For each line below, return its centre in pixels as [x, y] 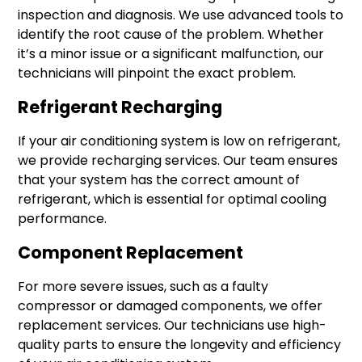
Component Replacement [131, 253]
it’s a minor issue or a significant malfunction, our [171, 54]
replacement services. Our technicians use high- [173, 326]
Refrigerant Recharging [120, 107]
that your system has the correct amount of [159, 180]
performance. [63, 219]
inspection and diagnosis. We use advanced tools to [181, 15]
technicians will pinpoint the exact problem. [157, 74]
